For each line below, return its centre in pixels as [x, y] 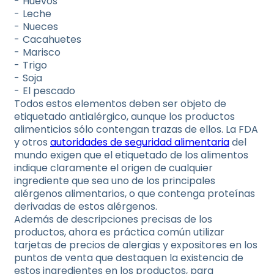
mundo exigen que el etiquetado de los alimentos [131, 155]
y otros [32, 142]
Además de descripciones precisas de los [113, 219]
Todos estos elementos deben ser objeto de [120, 104]
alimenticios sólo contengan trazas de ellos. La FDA [136, 129]
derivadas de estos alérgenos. [86, 206]
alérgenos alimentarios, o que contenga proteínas [135, 194]
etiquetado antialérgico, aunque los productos [124, 117]
